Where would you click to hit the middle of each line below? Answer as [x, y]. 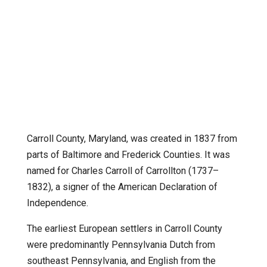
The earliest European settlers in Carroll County [124, 229]
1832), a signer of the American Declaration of [122, 187]
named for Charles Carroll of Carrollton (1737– [122, 171]
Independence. [57, 203]
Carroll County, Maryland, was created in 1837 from [132, 139]
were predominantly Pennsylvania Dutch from [121, 245]
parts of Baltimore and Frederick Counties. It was [128, 155]
